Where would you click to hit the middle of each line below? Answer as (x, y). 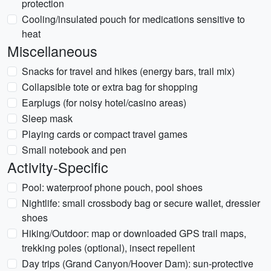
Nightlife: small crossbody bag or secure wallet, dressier (141, 203)
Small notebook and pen (74, 150)
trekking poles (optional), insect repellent (108, 248)
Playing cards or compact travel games (105, 134)
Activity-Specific (58, 167)
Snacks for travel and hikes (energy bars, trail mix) (128, 71)
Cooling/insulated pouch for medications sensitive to (133, 19)
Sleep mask (47, 118)
